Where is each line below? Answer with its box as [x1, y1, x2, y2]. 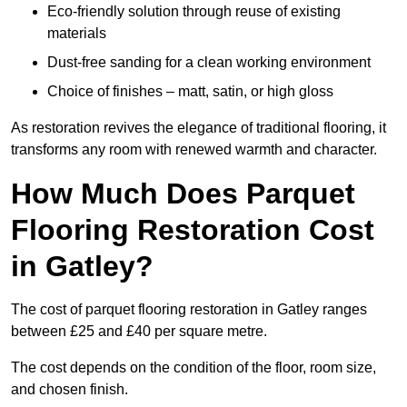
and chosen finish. [11, 382, 128, 398]
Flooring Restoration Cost [11, 213, 374, 247]
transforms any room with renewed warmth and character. [11, 142, 377, 158]
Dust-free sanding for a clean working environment [47, 55, 371, 71]
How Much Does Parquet [11, 177, 355, 211]
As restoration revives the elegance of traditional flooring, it [11, 120, 386, 136]
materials [47, 25, 106, 42]
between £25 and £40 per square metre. [11, 323, 267, 340]
